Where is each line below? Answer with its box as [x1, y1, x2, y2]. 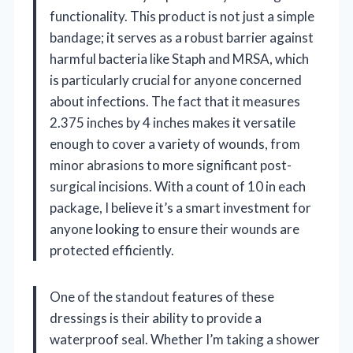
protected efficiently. [50, 241, 174, 258]
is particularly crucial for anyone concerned [50, 71, 302, 88]
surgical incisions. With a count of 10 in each [50, 177, 306, 195]
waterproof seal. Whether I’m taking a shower [50, 330, 320, 347]
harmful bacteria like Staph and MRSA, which [50, 50, 309, 67]
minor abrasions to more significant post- [50, 156, 292, 173]
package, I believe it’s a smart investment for [50, 199, 311, 216]
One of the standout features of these [50, 288, 274, 305]
